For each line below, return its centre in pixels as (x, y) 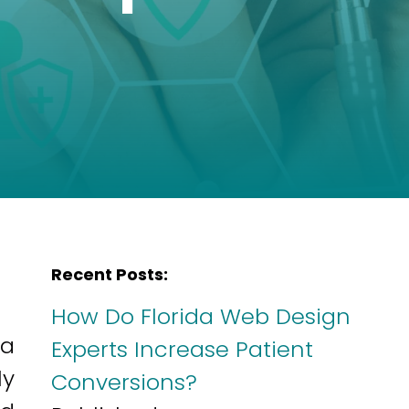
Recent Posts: (110, 274)
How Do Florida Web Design (201, 316)
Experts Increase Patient (182, 349)
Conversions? (124, 382)
